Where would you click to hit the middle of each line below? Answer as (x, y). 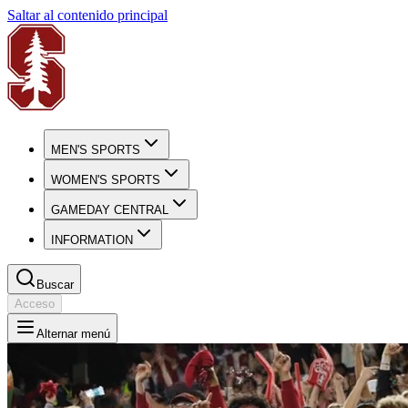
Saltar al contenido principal (87, 15)
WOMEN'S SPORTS (106, 180)
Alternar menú (73, 334)
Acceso (35, 304)
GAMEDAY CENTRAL (110, 210)
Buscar (55, 285)
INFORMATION (92, 240)
